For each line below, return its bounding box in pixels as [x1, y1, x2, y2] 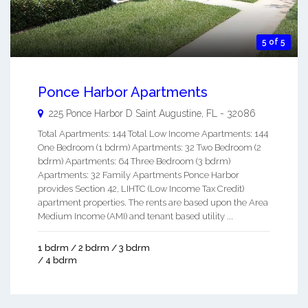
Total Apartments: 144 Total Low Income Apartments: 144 [38, 128, 268, 139]
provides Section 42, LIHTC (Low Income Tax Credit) [38, 183, 244, 194]
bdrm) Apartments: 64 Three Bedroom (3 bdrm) [38, 155, 230, 166]
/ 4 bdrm [38, 254, 77, 265]
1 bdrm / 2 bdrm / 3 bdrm [38, 242, 150, 253]
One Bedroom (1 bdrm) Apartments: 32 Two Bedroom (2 [38, 142, 261, 153]
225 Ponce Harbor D [49, 107, 133, 119]
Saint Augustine [135, 107, 201, 119]
